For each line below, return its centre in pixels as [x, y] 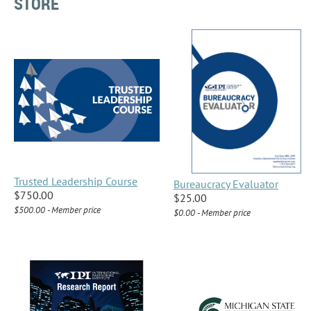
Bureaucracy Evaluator [226, 184]
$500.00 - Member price [57, 210]
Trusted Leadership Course [76, 182]
